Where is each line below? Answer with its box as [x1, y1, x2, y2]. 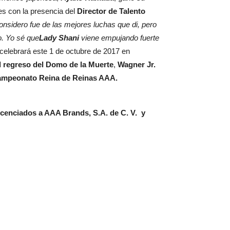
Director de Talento [75, 7, 145, 15]
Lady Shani [39, 33, 79, 42]
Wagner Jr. [118, 60, 156, 69]
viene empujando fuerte [79, 33, 159, 42]
